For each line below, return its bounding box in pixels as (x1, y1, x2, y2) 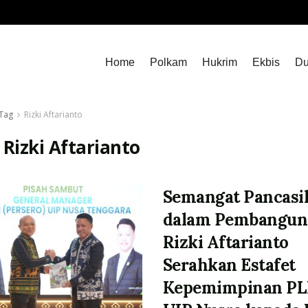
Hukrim (202, 56, 237, 68)
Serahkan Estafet (162, 254, 296, 276)
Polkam (150, 56, 187, 68)
